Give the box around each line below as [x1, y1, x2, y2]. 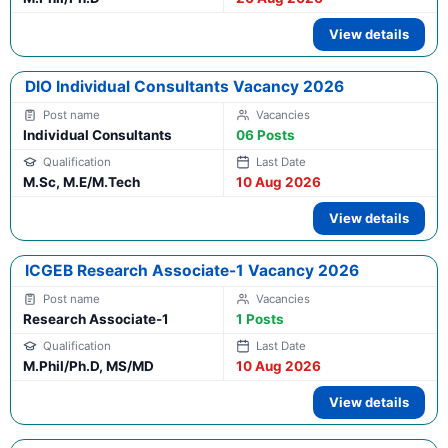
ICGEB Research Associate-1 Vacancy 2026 [25, 261, 359, 281]
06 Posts [236, 127, 295, 144]
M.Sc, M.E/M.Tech [23, 174, 140, 191]
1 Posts [236, 311, 284, 328]
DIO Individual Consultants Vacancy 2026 [25, 77, 344, 97]
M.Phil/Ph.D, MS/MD [23, 358, 154, 375]
